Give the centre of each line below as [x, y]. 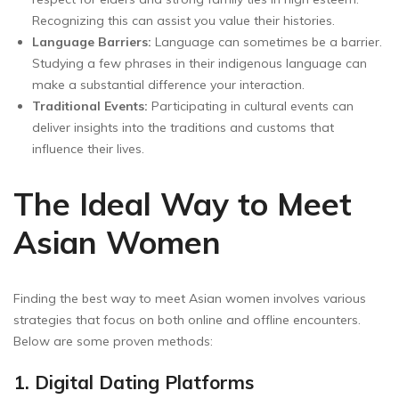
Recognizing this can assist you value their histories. [183, 20]
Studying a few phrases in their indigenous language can [199, 63]
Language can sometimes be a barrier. [267, 41]
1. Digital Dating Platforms [134, 382]
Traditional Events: [90, 106]
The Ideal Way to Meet [183, 204]
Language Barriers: [92, 41]
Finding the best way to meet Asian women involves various [190, 298]
